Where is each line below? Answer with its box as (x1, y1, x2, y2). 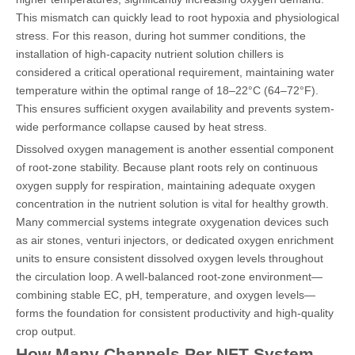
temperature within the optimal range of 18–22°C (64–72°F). (16, 83, 319, 97)
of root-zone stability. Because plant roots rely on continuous (16, 160, 318, 174)
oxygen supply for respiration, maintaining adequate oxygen (16, 178, 315, 192)
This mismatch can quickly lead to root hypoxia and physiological (16, 10, 339, 24)
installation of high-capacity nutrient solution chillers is (16, 47, 284, 60)
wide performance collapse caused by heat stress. (16, 120, 267, 133)
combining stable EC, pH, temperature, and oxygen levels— (16, 288, 315, 301)
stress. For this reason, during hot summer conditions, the (16, 29, 306, 42)
